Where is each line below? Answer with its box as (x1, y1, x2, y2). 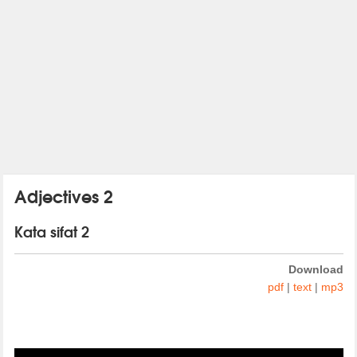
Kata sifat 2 (14, 220, 89, 241)
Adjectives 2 (14, 182, 113, 208)
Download (288, 262, 343, 276)
